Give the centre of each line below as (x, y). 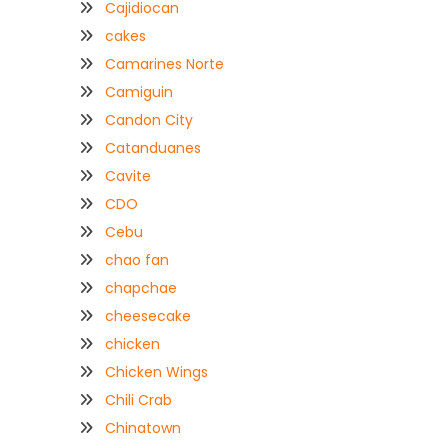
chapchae (141, 287)
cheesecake (148, 315)
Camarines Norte (164, 63)
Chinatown (143, 427)
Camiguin (139, 91)
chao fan (137, 259)
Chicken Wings (156, 371)
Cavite (128, 175)
